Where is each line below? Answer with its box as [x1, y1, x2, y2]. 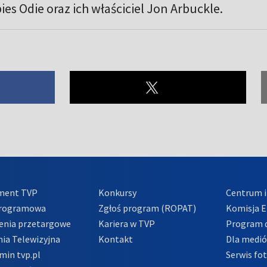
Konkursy [98, 187, 136, 198]
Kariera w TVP [98, 218, 155, 229]
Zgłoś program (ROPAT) [98, 202, 196, 214]
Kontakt [98, 233, 133, 245]
